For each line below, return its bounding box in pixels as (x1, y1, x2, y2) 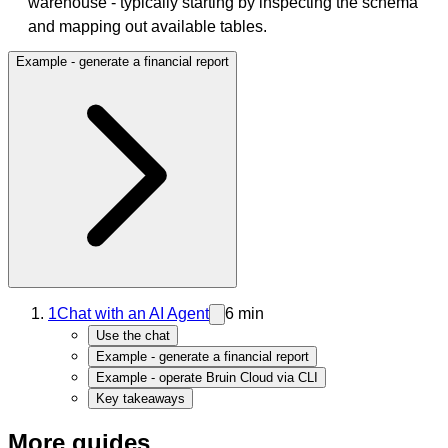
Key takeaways (96, 390, 185, 406)
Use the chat (96, 327, 170, 343)
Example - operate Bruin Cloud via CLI (96, 369, 318, 385)
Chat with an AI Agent (57, 304, 209, 322)
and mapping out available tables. (28, 17, 267, 35)
